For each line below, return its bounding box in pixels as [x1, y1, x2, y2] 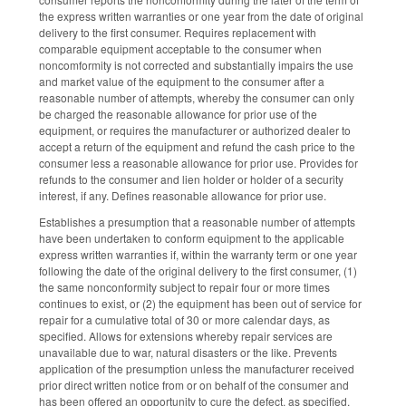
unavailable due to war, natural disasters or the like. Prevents [39, 343, 337, 360]
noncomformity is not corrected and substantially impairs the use [39, 57, 353, 73]
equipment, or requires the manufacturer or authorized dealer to [39, 122, 351, 139]
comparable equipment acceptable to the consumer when [39, 41, 322, 57]
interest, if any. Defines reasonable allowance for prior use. [39, 188, 326, 204]
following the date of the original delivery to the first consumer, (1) [39, 262, 357, 278]
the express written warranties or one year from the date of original [39, 8, 363, 24]
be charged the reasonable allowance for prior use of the [39, 106, 317, 122]
